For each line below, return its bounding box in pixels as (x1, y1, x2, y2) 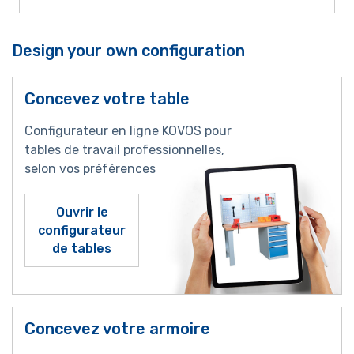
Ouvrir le (55, 205, 108, 220)
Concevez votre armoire (24, 319, 210, 338)
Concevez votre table (24, 89, 190, 108)
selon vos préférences (24, 161, 156, 176)
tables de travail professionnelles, (24, 142, 224, 157)
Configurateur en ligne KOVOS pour (24, 123, 232, 138)
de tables (52, 241, 111, 256)
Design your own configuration (12, 41, 245, 60)
